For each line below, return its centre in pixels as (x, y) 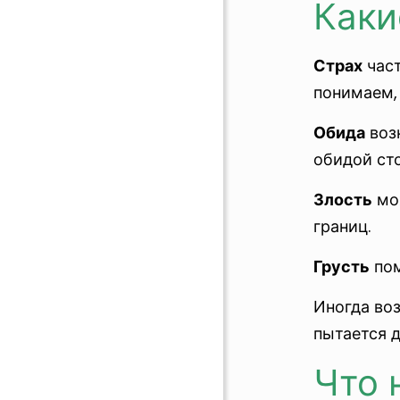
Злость (343, 200)
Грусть (342, 267)
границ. (342, 226)
